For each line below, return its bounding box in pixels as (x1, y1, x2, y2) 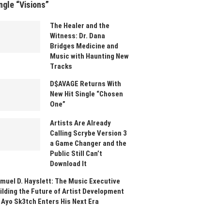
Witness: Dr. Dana (50, 31, 106, 40)
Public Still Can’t (50, 149, 103, 158)
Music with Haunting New (50, 51, 129, 61)
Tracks (50, 62, 73, 71)
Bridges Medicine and (50, 41, 119, 50)
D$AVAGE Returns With (50, 79, 122, 88)
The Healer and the (50, 21, 110, 30)
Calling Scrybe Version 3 (50, 129, 127, 138)
